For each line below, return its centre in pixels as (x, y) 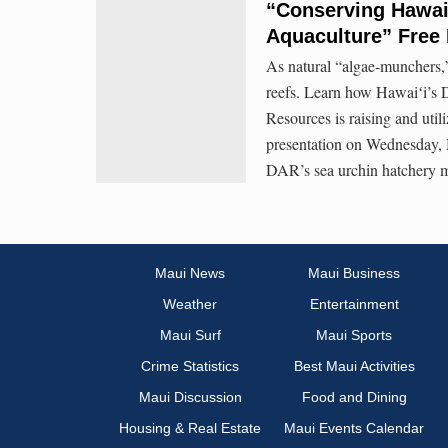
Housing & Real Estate (190, 428)
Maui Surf (190, 335)
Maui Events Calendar (354, 428)
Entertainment (354, 304)
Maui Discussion (190, 397)
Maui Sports (354, 335)
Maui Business (354, 273)
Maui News (190, 273)
